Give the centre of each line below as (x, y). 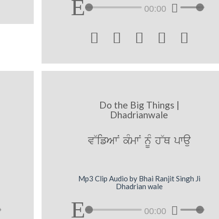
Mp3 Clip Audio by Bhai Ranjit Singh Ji (139, 178)
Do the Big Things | (139, 105)
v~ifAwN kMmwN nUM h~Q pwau (139, 141)
